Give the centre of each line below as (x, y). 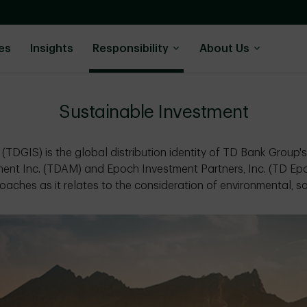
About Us (226, 49)
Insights (52, 49)
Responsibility (132, 49)
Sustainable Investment (153, 112)
